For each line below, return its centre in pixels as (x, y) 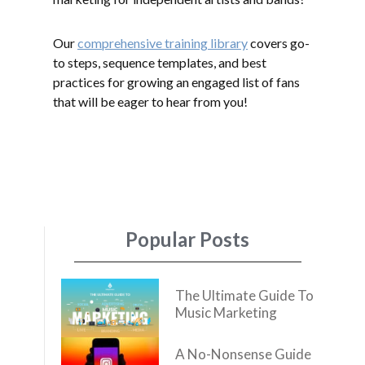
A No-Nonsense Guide (243, 354)
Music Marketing (226, 312)
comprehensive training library (163, 43)
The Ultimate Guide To (244, 295)
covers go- (279, 43)
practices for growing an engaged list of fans (176, 82)
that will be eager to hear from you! (150, 102)
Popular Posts (187, 239)
